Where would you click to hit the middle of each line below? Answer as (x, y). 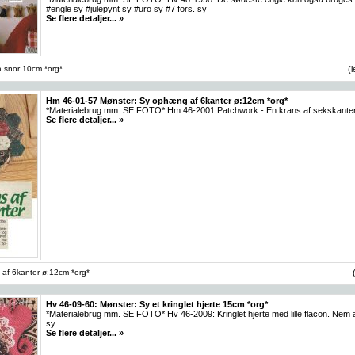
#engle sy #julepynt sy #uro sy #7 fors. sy (126, 8)
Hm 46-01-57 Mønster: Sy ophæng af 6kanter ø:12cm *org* (167, 100)
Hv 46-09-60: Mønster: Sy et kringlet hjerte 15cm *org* (157, 304)
